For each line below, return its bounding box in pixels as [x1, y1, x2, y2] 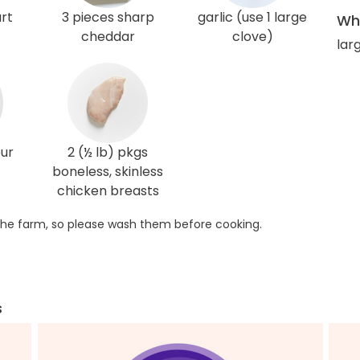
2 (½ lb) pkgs [67, 143, 148, 162]
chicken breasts [56, 182, 159, 200]
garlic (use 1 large [198, 8, 307, 27]
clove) [231, 27, 273, 46]
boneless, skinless [52, 162, 163, 181]
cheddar [80, 27, 135, 46]
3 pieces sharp [61, 8, 154, 27]
